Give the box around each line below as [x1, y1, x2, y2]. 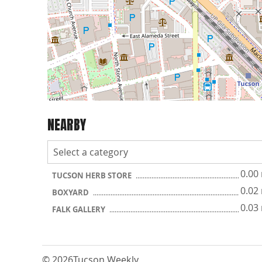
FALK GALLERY [52, 204, 107, 215]
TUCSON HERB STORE [52, 170, 133, 181]
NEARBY [47, 114, 86, 135]
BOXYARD [52, 187, 91, 198]
